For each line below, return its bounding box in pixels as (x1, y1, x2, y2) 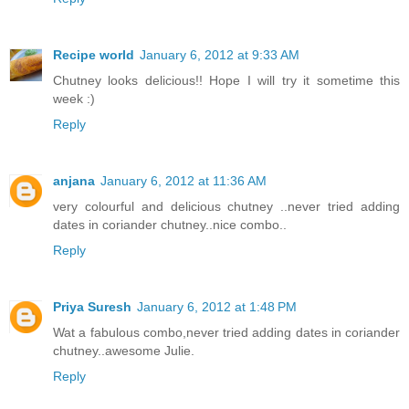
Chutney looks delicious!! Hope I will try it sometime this (53, 73, 400, 89)
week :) (53, 91, 95, 107)
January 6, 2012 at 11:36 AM (100, 173, 267, 189)
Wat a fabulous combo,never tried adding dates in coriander (53, 325, 400, 341)
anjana (53, 173, 95, 189)
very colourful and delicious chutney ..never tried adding (53, 199, 400, 215)
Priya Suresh (53, 299, 131, 315)
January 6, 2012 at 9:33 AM (140, 47, 299, 63)
